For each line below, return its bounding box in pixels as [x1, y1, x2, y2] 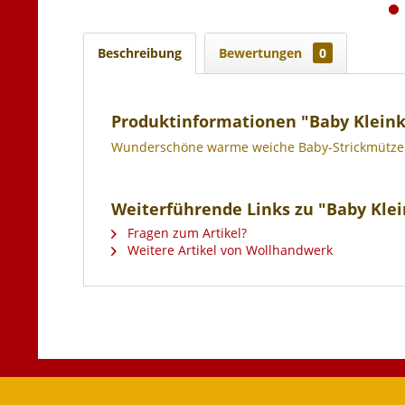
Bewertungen [219, 44, 306, 61]
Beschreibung [98, 44, 182, 61]
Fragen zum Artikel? [124, 224, 247, 241]
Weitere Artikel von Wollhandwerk [124, 241, 333, 259]
